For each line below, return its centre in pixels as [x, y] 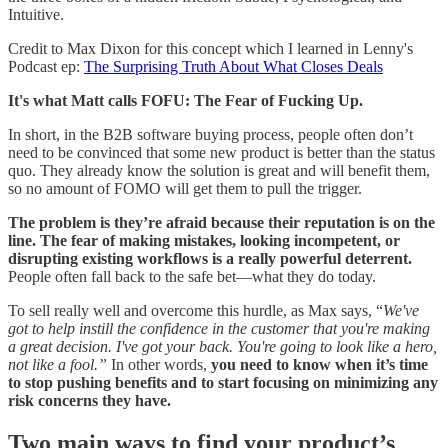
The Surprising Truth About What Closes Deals [233, 67]
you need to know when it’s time [319, 365]
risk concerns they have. [89, 401]
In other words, [159, 365]
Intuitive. [36, 15]
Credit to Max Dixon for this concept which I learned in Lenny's [210, 49]
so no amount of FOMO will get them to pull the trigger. [185, 189]
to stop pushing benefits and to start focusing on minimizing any [223, 383]
